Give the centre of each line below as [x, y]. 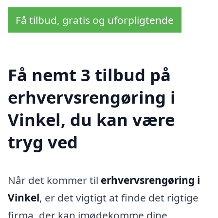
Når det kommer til [54, 180]
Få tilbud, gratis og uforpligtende [95, 20]
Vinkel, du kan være [91, 120]
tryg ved [43, 142]
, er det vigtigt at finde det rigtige [119, 198]
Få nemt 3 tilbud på [89, 75]
